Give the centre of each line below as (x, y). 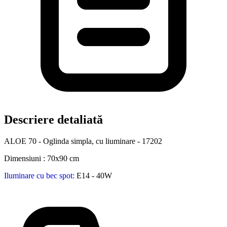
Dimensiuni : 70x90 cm (42, 158)
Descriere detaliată (53, 120)
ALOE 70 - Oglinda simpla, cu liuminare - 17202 (83, 141)
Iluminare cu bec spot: (39, 175)
